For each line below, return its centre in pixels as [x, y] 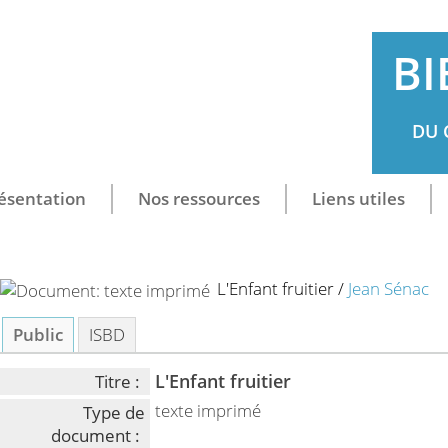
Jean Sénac [389, 288]
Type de [114, 412]
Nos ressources [198, 198]
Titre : [118, 381]
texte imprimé [208, 410]
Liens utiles [358, 198]
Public [38, 334]
